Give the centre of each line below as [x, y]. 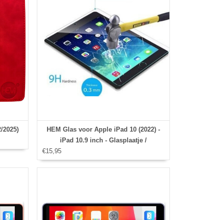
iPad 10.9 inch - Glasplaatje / [103, 140]
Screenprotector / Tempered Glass [103, 151]
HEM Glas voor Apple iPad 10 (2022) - [103, 130]
